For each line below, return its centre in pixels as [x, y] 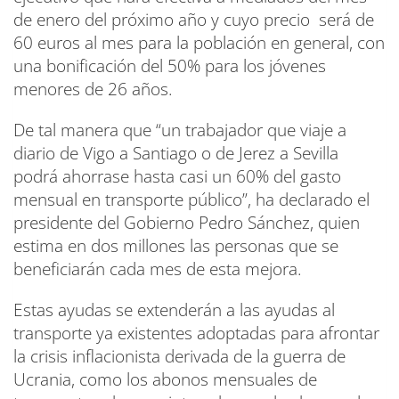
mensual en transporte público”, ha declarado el [191, 200]
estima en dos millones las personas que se [176, 246]
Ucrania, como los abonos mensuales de [165, 380]
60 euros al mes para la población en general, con [199, 43]
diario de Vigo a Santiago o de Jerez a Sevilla [176, 154]
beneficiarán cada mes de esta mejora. [158, 269]
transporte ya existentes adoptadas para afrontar [196, 334]
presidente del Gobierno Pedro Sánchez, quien [187, 223]
